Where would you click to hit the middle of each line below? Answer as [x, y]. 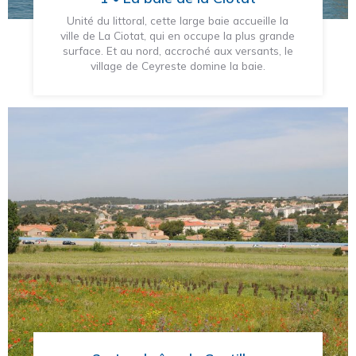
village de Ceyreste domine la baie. [178, 66]
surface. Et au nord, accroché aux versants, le [178, 51]
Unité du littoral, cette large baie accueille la [178, 21]
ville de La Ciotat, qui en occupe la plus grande [178, 36]
